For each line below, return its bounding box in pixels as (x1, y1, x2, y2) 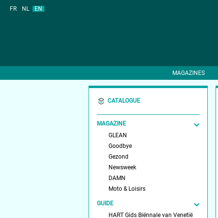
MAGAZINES (172, 69, 205, 76)
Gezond (109, 153, 129, 160)
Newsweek (109, 163, 137, 171)
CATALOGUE (108, 97, 141, 105)
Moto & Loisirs (109, 185, 146, 192)
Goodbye (109, 142, 132, 149)
